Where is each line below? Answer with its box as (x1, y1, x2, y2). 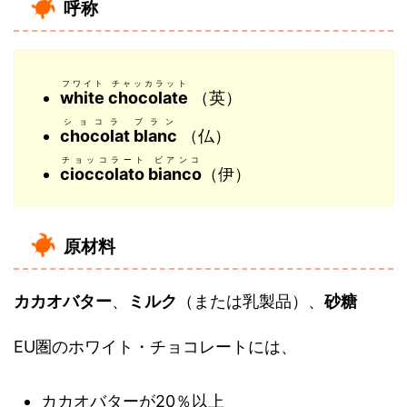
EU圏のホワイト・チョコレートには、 (14, 337, 297, 356)
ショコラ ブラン (63, 116, 174, 126)
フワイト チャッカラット (61, 78, 186, 88)
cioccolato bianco (60, 164, 202, 184)
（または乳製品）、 (177, 292, 324, 311)
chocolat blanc (60, 126, 177, 145)
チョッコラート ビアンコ (62, 154, 200, 164)
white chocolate (60, 88, 188, 107)
